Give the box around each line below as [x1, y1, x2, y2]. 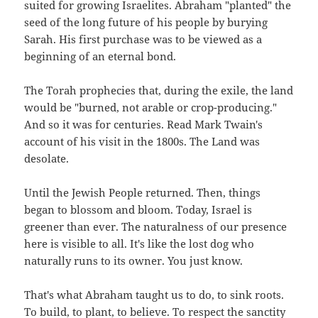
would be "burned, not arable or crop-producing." [24, 100, 278, 115]
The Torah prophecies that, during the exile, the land [24, 83, 294, 98]
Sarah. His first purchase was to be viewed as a [24, 32, 263, 47]
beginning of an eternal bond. [24, 49, 177, 64]
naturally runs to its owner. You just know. [24, 253, 243, 268]
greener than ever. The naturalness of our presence [24, 219, 287, 234]
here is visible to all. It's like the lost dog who [24, 236, 255, 251]
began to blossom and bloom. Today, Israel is [24, 202, 253, 217]
